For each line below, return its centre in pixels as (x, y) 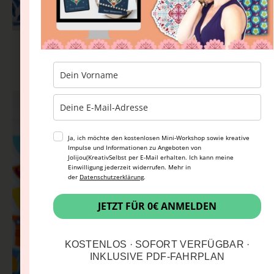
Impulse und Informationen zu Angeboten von (135, 148)
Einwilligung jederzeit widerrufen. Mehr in (129, 167)
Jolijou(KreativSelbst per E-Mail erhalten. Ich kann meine (151, 157)
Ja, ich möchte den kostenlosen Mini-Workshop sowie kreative (159, 138)
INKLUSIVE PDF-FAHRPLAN (157, 257)
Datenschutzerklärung (112, 177)
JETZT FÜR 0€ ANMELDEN (157, 206)
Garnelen (137, 64)
